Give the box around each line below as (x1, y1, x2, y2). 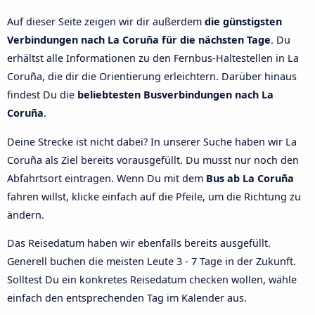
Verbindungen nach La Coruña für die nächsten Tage (7, 33, 271, 47)
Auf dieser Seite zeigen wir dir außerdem (7, 15, 205, 29)
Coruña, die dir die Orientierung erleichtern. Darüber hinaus (7, 70, 297, 84)
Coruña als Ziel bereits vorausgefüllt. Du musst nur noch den (7, 153, 299, 167)
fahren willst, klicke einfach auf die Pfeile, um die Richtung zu (7, 189, 301, 203)
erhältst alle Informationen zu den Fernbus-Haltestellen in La (7, 51, 299, 65)
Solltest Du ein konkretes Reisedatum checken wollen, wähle (7, 273, 297, 287)
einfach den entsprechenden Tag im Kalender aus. (7, 291, 247, 305)
